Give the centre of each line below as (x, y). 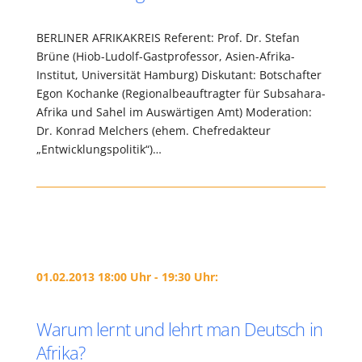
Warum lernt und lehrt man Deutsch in (179, 329)
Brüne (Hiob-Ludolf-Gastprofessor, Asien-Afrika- (165, 56)
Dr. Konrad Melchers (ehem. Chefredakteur (153, 130)
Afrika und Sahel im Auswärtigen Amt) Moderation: (174, 112)
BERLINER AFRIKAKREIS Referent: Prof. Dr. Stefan (168, 38)
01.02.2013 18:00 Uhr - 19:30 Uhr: (127, 277)
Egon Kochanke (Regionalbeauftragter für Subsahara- (181, 93)
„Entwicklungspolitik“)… (99, 149)
